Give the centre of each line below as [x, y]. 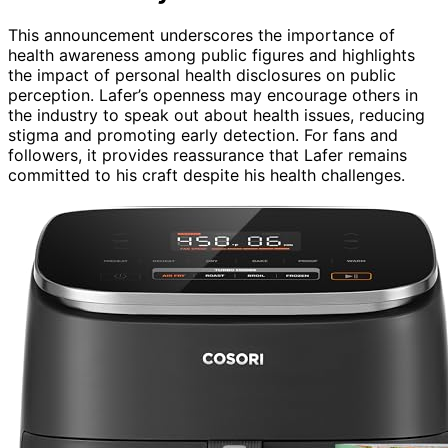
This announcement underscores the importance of [201, 34]
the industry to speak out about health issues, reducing [216, 114]
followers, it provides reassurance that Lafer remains [207, 154]
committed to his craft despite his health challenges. [206, 174]
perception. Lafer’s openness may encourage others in [213, 94]
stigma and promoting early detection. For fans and [203, 134]
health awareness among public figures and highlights [211, 54]
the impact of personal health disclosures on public [202, 74]
